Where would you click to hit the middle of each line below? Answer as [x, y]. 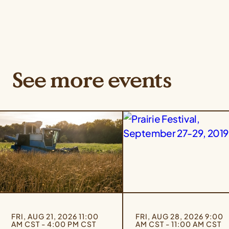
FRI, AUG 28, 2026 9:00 [179, 216]
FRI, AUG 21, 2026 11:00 [55, 216]
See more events [92, 81]
